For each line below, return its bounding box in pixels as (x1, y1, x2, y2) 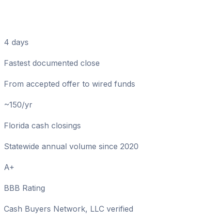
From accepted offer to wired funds (4, 78, 135, 89)
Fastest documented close (4, 58, 100, 68)
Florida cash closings (4, 120, 81, 130)
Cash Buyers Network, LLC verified (4, 203, 133, 214)
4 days (4, 37, 29, 47)
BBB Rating (4, 183, 45, 193)
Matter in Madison (4, 10, 145, 29)
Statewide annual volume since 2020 (4, 141, 139, 151)
